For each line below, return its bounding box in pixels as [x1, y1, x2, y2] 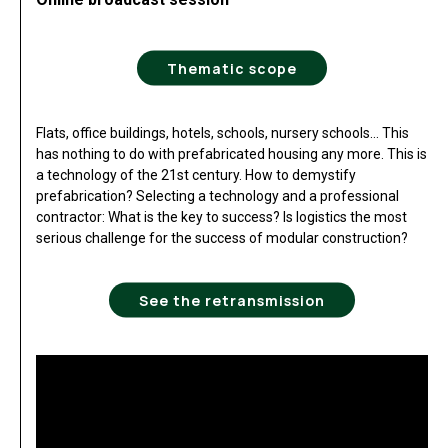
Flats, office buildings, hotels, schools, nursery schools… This [36, 125, 409, 142]
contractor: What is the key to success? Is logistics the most [36, 209, 407, 226]
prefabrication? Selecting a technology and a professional [36, 188, 399, 205]
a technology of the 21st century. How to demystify [36, 167, 356, 184]
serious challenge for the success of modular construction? [36, 230, 408, 247]
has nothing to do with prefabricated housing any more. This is [36, 146, 427, 163]
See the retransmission [139, 290, 325, 310]
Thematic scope [167, 58, 297, 78]
